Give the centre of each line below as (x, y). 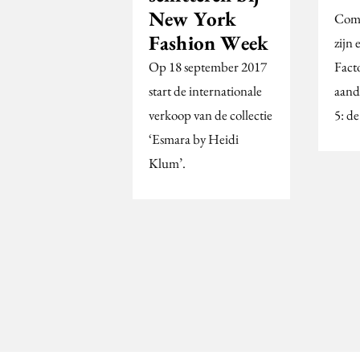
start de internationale (205, 90)
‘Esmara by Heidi (194, 139)
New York (192, 18)
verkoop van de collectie (211, 115)
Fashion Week (209, 42)
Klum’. (167, 163)
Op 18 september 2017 (208, 66)
